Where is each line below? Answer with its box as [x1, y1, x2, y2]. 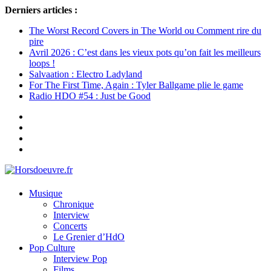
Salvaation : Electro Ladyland [29, 69, 142, 79]
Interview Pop [53, 253, 107, 264]
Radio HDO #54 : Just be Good [29, 91, 151, 101]
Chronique [53, 199, 94, 210]
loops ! [29, 58, 55, 68]
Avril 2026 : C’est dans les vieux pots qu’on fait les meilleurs [29, 47, 261, 57]
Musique [29, 188, 62, 199]
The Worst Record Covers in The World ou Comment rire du [29, 25, 261, 36]
